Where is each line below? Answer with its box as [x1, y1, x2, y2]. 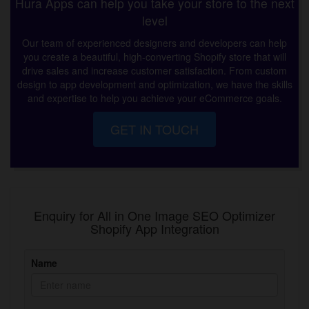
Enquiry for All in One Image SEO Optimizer [34, 206, 275, 225]
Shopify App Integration [90, 219, 219, 238]
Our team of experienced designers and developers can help [22, 36, 287, 50]
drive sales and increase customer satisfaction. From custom [22, 63, 287, 78]
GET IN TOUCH [110, 120, 199, 139]
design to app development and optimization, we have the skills [17, 77, 292, 92]
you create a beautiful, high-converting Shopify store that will [23, 50, 286, 64]
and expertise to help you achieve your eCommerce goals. [27, 91, 282, 106]
